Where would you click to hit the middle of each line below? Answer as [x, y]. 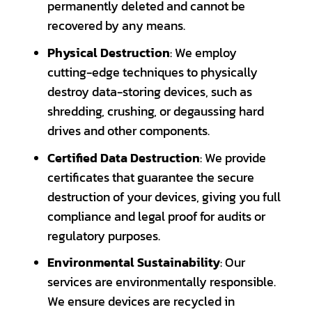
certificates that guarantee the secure [150, 177]
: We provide [233, 158]
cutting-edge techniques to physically [152, 73]
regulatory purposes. [103, 236]
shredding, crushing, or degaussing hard [155, 112]
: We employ [203, 53]
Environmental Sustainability [133, 263]
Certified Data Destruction [123, 158]
